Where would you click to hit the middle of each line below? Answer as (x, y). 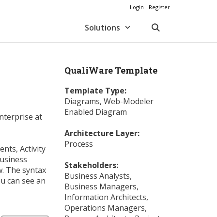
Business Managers (101, 186)
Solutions (102, 28)
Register (159, 7)
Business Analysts (97, 176)
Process (79, 144)
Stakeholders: (91, 165)
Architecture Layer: (102, 133)
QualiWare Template (111, 70)
